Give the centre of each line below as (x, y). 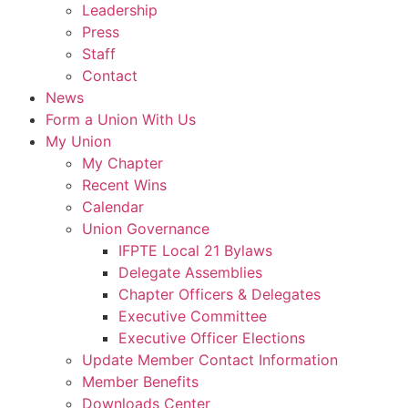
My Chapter (122, 163)
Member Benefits (140, 381)
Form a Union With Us (121, 119)
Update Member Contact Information (210, 359)
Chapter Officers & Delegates (219, 294)
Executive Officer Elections (212, 337)
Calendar (113, 206)
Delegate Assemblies (190, 272)
